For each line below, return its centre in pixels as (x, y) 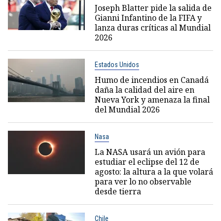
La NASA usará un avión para (150, 152)
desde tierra (118, 191)
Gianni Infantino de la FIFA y (148, 18)
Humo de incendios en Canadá (151, 80)
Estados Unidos (117, 64)
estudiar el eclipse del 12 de (147, 162)
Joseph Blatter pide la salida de (153, 8)
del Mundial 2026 (127, 109)
